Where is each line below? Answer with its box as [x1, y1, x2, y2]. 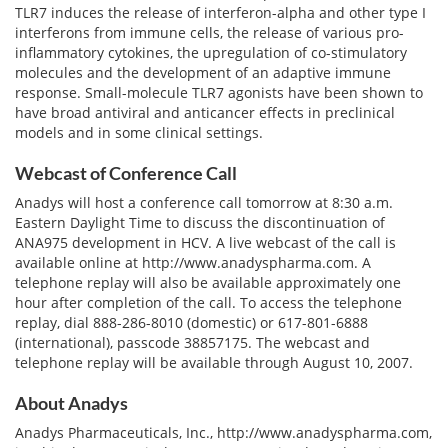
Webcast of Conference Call [15, 162, 237, 184]
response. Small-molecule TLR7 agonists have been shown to [15, 83, 423, 102]
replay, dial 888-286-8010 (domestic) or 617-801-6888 [15, 313, 368, 332]
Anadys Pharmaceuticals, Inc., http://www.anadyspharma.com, [15, 423, 432, 442]
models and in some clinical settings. [15, 123, 263, 142]
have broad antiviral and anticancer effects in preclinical [15, 103, 395, 122]
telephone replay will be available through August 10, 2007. [15, 353, 413, 372]
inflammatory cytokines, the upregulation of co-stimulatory [15, 43, 407, 62]
